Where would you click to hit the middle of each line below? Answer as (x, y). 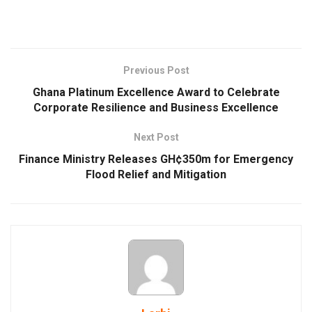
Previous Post (156, 70)
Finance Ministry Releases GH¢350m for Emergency (156, 159)
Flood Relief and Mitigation (156, 174)
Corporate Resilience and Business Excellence (156, 107)
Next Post (156, 137)
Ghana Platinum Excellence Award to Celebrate (156, 92)
